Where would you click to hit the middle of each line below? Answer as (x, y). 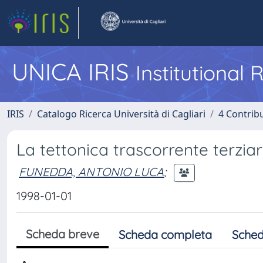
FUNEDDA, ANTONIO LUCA (91, 171)
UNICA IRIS (74, 72)
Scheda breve (63, 234)
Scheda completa (165, 235)
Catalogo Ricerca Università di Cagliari (121, 114)
